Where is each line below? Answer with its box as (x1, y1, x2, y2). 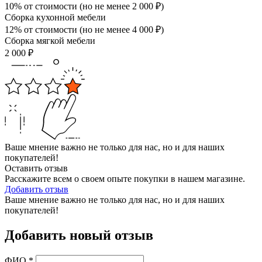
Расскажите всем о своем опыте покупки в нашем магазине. (5, 174, 245, 184)
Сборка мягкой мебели (5, 36, 95, 46)
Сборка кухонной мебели (5, 12, 106, 23)
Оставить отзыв (5, 163, 68, 174)
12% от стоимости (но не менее (5, 25, 132, 35)
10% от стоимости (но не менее (5, 1, 132, 12)
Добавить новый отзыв (5, 227, 153, 243)
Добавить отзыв (5, 184, 68, 195)
